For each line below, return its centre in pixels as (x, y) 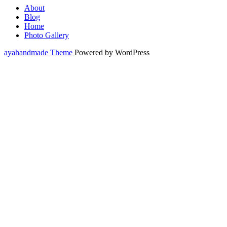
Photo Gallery (47, 35)
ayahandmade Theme (39, 53)
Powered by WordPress (112, 53)
